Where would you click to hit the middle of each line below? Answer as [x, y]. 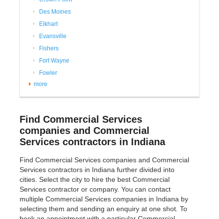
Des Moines [55, 12]
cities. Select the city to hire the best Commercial [95, 180]
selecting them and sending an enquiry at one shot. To [103, 209]
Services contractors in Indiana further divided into [97, 170]
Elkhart [48, 24]
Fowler [48, 73]
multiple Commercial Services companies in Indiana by [104, 199]
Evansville [53, 36]
